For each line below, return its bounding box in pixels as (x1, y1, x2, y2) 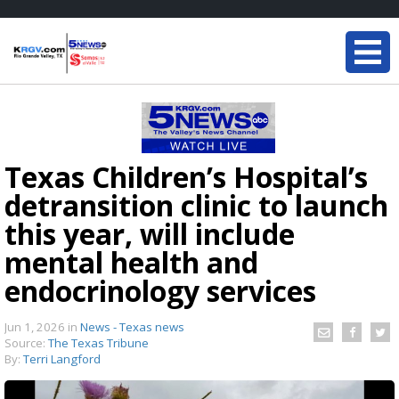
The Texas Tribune (48, 335, 149, 351)
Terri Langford (23, 351, 101, 367)
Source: (4, 335, 48, 351)
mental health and (4, 243, 258, 281)
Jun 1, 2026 (4, 319, 68, 335)
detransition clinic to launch (4, 186, 388, 224)
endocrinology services (4, 272, 316, 310)
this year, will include (4, 215, 295, 253)
